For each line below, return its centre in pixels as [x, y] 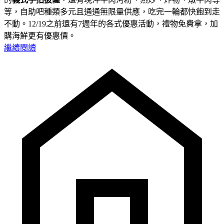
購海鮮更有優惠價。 [40, 35]
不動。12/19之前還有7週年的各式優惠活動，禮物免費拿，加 [111, 23]
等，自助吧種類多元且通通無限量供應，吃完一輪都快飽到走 [112, 11]
